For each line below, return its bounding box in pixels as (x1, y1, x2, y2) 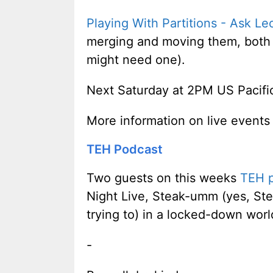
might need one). (87, 52, 185, 67)
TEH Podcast (87, 141, 163, 157)
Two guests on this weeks (87, 170, 240, 185)
